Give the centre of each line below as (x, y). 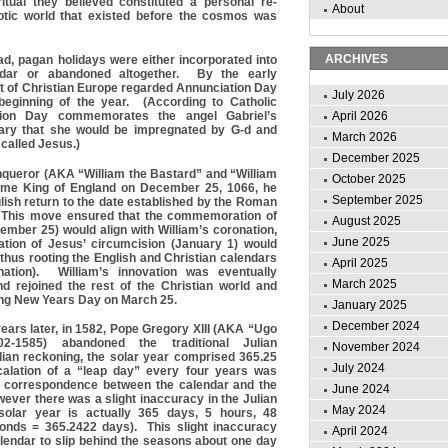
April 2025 (360, 263)
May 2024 (359, 410)
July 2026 (358, 95)
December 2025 (376, 158)
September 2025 (377, 200)
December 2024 (376, 326)
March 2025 (364, 284)
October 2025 (369, 179)
